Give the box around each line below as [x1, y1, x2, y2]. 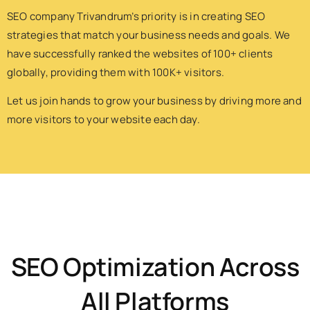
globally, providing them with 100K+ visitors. [7, 64, 225, 80]
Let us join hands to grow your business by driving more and [7, 93, 302, 109]
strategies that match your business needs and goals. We [7, 27, 291, 42]
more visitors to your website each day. [7, 112, 200, 127]
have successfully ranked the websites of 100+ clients [7, 46, 273, 61]
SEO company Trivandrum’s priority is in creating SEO [7, 8, 266, 24]
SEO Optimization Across [10, 249, 300, 284]
